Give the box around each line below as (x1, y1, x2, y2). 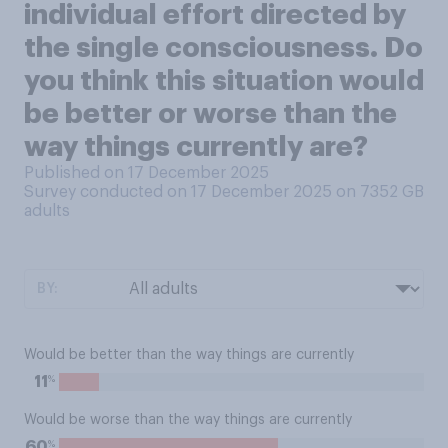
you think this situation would (24, 67, 424, 95)
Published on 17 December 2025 (24, 165, 269, 181)
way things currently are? (24, 133, 368, 161)
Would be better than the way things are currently (24, 348, 354, 362)
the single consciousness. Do (24, 34, 423, 62)
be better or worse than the (24, 100, 397, 128)
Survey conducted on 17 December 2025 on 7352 (24, 184, 402, 200)
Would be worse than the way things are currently (24, 413, 352, 427)
